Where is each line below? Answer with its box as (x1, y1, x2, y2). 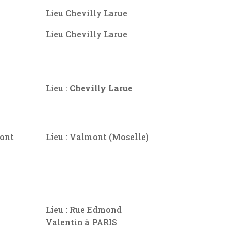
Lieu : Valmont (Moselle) (45, 131, 149, 142)
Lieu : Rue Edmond (45, 203, 122, 215)
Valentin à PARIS (45, 216, 118, 227)
